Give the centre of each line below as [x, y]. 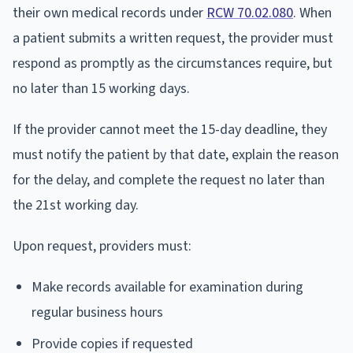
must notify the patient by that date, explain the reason [176, 154]
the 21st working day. [76, 205]
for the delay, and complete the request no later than [169, 180]
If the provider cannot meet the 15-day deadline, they [170, 129]
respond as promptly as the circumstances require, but [173, 63]
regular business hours [97, 312]
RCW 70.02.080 [250, 13]
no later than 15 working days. [101, 88]
